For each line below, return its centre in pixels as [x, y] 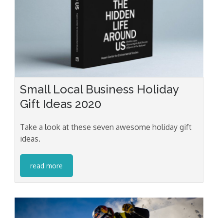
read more [46, 165]
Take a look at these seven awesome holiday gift [106, 127]
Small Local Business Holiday [99, 89]
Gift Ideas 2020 [61, 104]
